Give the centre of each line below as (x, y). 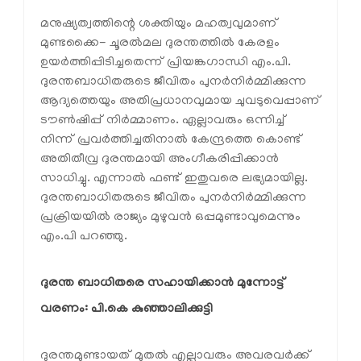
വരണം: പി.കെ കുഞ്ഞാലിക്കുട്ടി (127, 310)
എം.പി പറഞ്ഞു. (84, 237)
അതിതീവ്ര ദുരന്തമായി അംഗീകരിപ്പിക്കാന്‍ (160, 160)
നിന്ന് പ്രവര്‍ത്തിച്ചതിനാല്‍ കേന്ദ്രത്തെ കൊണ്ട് (171, 141)
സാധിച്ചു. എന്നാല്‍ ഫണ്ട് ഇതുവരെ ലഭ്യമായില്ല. (174, 179)
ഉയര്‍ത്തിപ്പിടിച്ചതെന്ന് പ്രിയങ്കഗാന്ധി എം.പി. (166, 63)
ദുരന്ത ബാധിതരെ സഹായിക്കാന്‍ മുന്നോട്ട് (163, 284)
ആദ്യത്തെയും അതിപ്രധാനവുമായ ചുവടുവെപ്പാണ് (180, 102)
